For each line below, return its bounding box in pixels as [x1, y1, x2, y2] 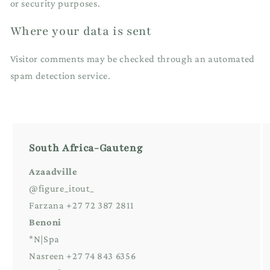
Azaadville [29, 166, 78, 178]
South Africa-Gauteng [29, 141, 143, 155]
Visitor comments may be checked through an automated [10, 53, 255, 65]
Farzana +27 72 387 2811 [29, 199, 134, 212]
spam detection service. [10, 70, 111, 82]
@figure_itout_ [29, 183, 95, 195]
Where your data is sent [10, 24, 152, 40]
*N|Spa [29, 233, 60, 245]
